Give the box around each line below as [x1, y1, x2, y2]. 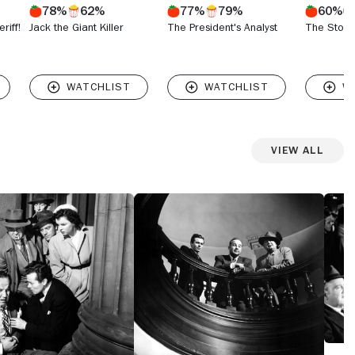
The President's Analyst [167, 21, 277, 32]
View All [271, 144, 324, 156]
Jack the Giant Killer [29, 21, 124, 32]
